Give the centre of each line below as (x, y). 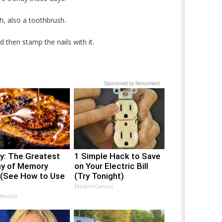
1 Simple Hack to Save (118, 156)
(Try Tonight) (99, 176)
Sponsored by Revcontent (132, 83)
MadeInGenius (94, 186)
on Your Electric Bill (111, 166)
